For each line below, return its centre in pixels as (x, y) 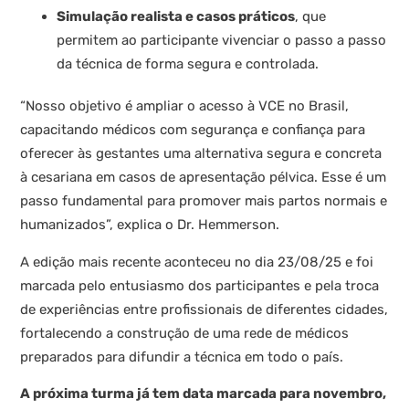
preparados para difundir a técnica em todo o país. (182, 357)
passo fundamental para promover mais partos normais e (204, 201)
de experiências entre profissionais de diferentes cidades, (204, 309)
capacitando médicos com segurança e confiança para (193, 130)
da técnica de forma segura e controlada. (188, 64)
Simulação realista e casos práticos (176, 17)
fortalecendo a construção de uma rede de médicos (185, 333)
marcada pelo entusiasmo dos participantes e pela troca (200, 285)
